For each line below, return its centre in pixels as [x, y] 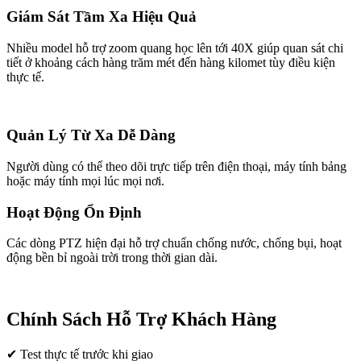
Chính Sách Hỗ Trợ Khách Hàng [141, 320]
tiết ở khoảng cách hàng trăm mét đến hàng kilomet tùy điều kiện [171, 62]
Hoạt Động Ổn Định [74, 212]
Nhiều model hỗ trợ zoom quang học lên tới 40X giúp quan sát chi [175, 48]
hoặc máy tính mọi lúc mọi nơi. [85, 181]
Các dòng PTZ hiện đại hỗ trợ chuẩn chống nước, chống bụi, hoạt [174, 243]
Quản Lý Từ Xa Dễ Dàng [91, 135]
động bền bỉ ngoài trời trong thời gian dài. [112, 258]
